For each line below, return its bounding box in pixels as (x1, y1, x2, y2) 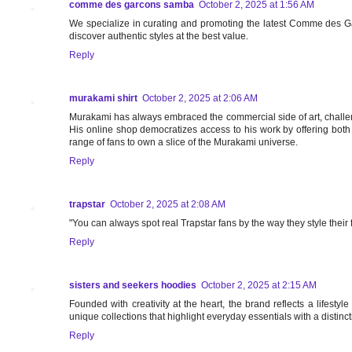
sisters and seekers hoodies (69, 280, 196, 291)
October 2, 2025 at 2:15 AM (201, 280, 317, 291)
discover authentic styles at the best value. (69, 31, 248, 42)
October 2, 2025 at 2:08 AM (110, 199, 225, 211)
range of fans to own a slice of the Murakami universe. (69, 137, 298, 148)
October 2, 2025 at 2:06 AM (142, 93, 258, 104)
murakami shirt (69, 93, 137, 104)
